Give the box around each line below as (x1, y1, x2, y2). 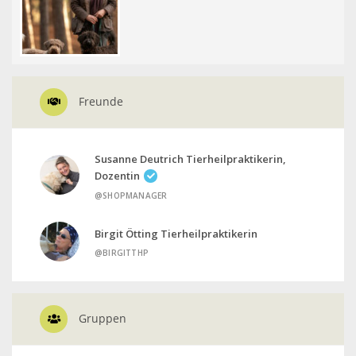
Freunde (75, 93, 123, 109)
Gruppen (75, 310, 126, 326)
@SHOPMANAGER (95, 189, 168, 201)
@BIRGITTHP (95, 247, 149, 259)
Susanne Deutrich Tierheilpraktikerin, (95, 151, 286, 166)
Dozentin (95, 168, 140, 183)
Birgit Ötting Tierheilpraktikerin (95, 226, 257, 242)
